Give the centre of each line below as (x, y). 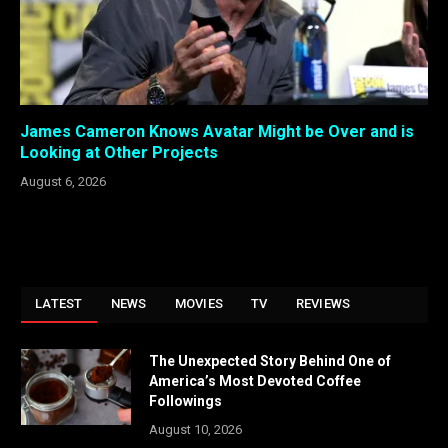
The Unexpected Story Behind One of (270, 361)
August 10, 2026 (195, 430)
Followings (185, 401)
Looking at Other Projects (119, 153)
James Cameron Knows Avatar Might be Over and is (217, 132)
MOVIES (199, 304)
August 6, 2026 (63, 182)
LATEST (59, 304)
